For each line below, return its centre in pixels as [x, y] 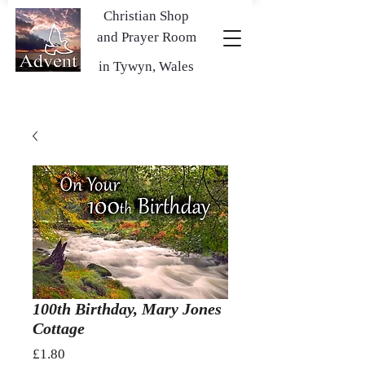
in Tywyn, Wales [146, 66]
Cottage [59, 328]
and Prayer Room [147, 37]
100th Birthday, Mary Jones [127, 309]
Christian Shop [146, 16]
